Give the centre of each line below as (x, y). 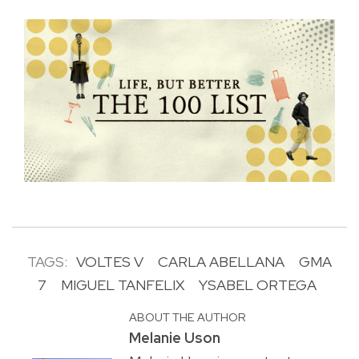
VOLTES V (110, 262)
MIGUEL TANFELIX (122, 285)
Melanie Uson (174, 338)
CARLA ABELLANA (221, 262)
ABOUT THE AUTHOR (187, 317)
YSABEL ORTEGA (257, 285)
